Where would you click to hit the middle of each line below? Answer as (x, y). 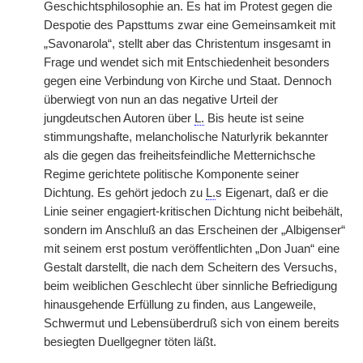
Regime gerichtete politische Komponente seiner (171, 174)
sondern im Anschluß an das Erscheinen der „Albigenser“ (194, 230)
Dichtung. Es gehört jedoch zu (125, 193)
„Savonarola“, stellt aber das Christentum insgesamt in (187, 44)
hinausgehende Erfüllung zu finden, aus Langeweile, (180, 305)
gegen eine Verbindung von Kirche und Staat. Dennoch (188, 81)
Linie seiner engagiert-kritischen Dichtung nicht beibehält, (193, 211)
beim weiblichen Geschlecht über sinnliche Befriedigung (190, 286)
